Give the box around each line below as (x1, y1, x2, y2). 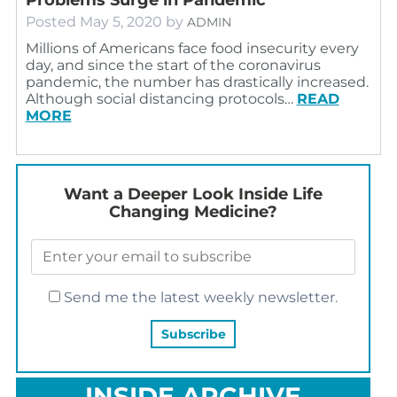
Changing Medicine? (108, 201, 277, 222)
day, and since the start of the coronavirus (25, 56, 321, 74)
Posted (25, 12, 80, 30)
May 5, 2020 (79, 12, 162, 30)
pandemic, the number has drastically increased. (25, 73, 369, 90)
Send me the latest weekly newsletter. (59, 288, 338, 306)
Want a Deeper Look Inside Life (63, 183, 323, 204)
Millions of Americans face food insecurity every (25, 39, 359, 57)
